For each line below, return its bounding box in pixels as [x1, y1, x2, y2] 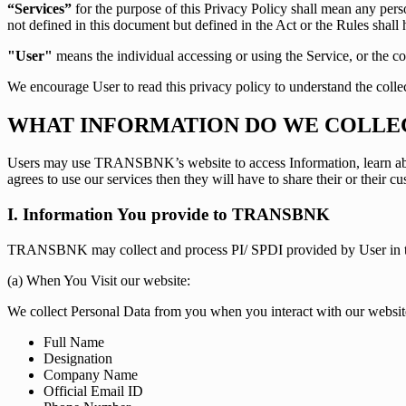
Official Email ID [43, 382, 143, 399]
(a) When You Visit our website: [7, 272, 190, 288]
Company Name [43, 366, 138, 382]
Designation [43, 350, 112, 366]
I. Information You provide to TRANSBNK [7, 205, 330, 225]
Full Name [43, 333, 104, 350]
